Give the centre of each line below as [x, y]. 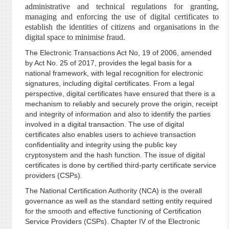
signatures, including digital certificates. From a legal [109, 83]
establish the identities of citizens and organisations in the [122, 27]
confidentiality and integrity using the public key [101, 145]
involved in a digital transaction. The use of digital [104, 124]
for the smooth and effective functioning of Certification [113, 211]
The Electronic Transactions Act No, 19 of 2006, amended [118, 53]
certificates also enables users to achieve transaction [110, 134]
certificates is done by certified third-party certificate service [120, 165]
